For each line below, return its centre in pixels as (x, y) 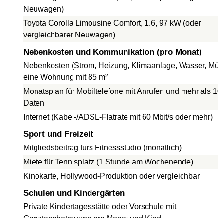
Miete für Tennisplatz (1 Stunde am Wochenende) (108, 162)
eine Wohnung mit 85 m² (65, 77)
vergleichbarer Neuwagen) (69, 35)
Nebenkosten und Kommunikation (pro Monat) (113, 52)
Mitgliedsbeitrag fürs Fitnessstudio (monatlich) (102, 148)
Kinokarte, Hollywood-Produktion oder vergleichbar (111, 176)
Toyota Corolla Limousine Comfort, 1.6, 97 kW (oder (112, 23)
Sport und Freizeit (58, 134)
